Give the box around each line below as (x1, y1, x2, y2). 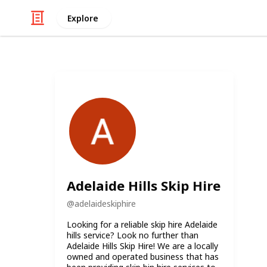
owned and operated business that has (67, 250, 219, 262)
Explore (67, 12, 98, 24)
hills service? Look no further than (67, 229, 198, 241)
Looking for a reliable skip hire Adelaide (67, 218, 218, 230)
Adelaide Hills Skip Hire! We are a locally (67, 240, 218, 252)
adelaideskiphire (74, 197, 136, 209)
